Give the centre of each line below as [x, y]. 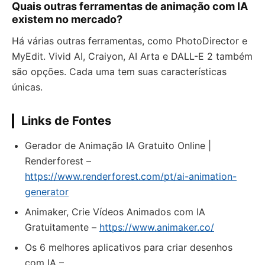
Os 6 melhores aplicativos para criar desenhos [129, 247]
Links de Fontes [66, 121]
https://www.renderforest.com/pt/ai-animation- [131, 176]
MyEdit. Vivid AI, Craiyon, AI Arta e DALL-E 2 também [132, 56]
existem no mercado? [67, 19]
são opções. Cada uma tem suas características [119, 72]
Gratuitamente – [62, 227]
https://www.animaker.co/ [157, 227]
